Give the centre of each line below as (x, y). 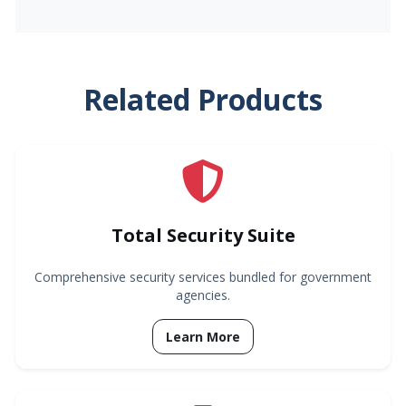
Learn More (203, 336)
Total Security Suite (203, 235)
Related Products (203, 99)
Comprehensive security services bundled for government (203, 276)
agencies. (203, 295)
